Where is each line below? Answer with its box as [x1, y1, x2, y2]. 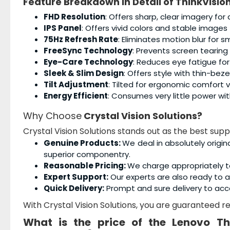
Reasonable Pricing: [44, 160, 127, 171]
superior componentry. [44, 149, 130, 160]
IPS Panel [44, 23, 82, 34]
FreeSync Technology [44, 45, 132, 56]
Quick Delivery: [44, 183, 104, 194]
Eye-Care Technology [44, 56, 133, 68]
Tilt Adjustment [44, 79, 108, 90]
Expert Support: [44, 171, 108, 183]
